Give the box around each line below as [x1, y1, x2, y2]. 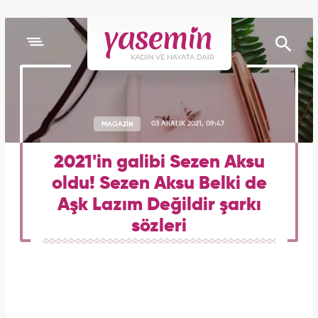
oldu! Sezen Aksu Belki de [51, 175, 267, 193]
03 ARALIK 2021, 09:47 [151, 120, 224, 127]
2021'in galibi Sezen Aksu [53, 153, 265, 172]
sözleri [131, 217, 187, 236]
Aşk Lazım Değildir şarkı [57, 196, 261, 214]
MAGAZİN [101, 120, 133, 127]
